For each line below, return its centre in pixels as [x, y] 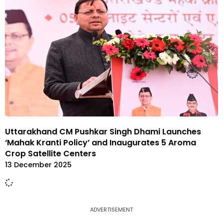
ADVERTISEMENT [111, 210]
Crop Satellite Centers [51, 154]
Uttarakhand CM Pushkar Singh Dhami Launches [103, 132]
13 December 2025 [38, 165]
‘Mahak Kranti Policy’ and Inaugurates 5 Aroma [101, 143]
